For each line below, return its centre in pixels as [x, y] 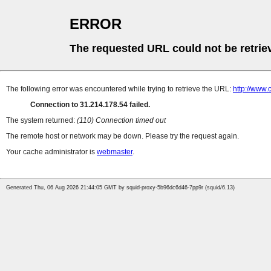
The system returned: [41, 121]
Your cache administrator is [51, 152]
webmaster [115, 152]
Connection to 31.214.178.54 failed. [90, 105]
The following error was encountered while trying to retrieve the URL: [119, 89]
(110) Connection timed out [121, 121]
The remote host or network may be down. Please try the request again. [122, 136]
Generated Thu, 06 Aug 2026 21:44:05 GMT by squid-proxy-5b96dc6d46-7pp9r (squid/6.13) [120, 188]
